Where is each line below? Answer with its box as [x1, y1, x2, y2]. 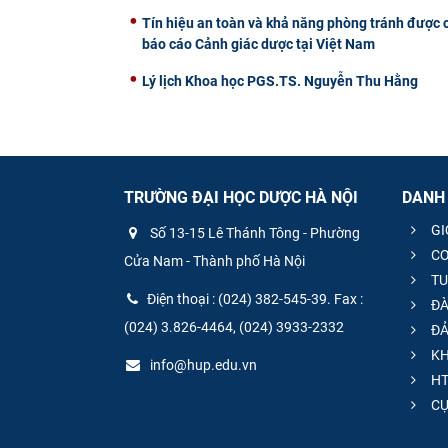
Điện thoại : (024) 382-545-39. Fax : [147, 291, 363, 308]
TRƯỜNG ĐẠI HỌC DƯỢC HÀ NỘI [124, 187, 358, 207]
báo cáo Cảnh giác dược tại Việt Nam [142, 35, 375, 52]
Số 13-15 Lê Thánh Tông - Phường [147, 225, 360, 242]
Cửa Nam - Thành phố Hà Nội [124, 253, 305, 270]
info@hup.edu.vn [147, 357, 257, 374]
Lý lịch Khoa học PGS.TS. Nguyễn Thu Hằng [142, 72, 418, 89]
